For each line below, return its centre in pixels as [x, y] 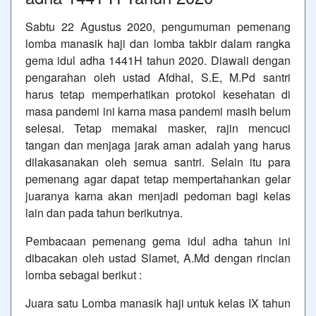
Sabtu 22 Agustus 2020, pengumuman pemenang [158, 26]
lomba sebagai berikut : [84, 274]
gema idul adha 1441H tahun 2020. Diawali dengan [158, 60]
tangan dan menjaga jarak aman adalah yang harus [158, 145]
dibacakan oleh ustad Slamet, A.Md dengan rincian [158, 257]
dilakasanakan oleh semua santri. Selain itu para [158, 162]
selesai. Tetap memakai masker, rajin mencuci [158, 128]
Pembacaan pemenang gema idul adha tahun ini [158, 241]
